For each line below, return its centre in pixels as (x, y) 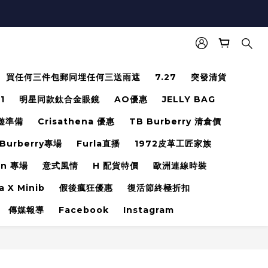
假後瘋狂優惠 (86, 188)
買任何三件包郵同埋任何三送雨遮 (73, 77)
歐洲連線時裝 (180, 166)
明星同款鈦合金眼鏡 (60, 99)
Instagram (149, 210)
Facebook (84, 210)
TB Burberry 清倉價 (175, 121)
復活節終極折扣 (159, 188)
